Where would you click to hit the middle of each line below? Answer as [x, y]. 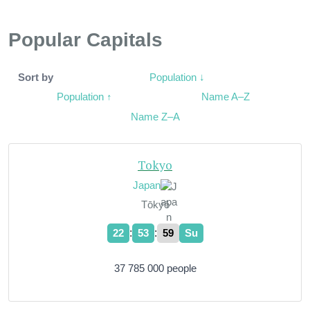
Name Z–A [155, 116]
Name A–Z [226, 97]
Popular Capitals [85, 39]
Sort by [36, 77]
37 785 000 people [155, 268]
